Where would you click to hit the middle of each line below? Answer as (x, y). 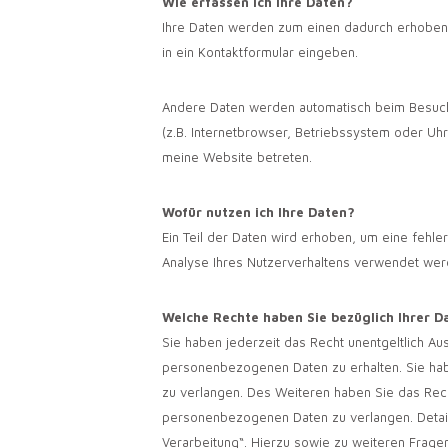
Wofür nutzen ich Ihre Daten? (258, 211)
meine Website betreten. (237, 156)
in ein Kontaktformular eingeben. (260, 51)
